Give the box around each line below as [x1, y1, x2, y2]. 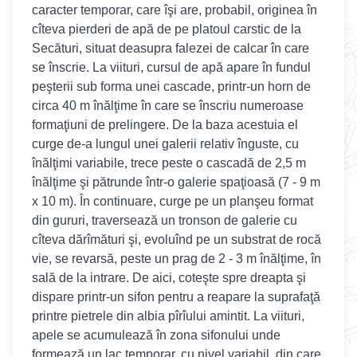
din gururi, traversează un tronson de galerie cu [32, 214, 297, 227]
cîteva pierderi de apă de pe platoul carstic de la [32, 22, 301, 36]
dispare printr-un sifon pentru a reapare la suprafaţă [32, 290, 320, 304]
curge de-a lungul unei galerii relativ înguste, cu [32, 137, 299, 151]
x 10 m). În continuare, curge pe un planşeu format [32, 194, 313, 208]
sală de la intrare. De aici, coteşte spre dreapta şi [32, 271, 306, 284]
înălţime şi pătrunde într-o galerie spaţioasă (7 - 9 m [32, 175, 320, 189]
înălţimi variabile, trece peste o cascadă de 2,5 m [32, 156, 306, 170]
